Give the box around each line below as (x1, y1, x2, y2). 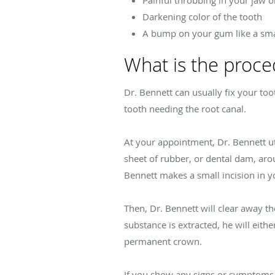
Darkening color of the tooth (142, 10, 262, 23)
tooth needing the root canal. (124, 103, 246, 115)
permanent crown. (124, 235, 202, 248)
